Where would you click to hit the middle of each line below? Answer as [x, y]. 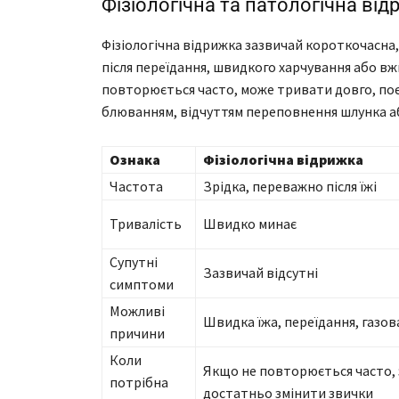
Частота [136, 187]
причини [137, 334]
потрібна [139, 383]
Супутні [134, 262]
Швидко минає [250, 224]
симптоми [142, 285]
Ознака [135, 160]
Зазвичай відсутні [261, 273]
